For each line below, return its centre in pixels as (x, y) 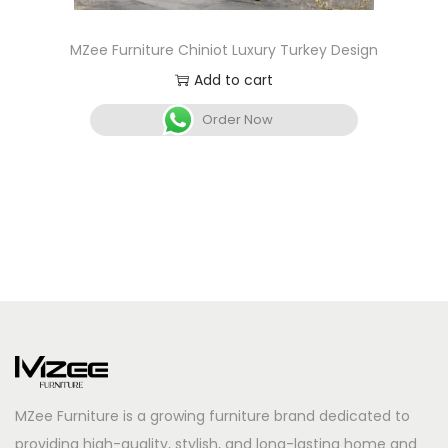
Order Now (238, 120)
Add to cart (233, 80)
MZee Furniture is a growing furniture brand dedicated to (212, 415)
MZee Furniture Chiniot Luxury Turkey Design (223, 50)
